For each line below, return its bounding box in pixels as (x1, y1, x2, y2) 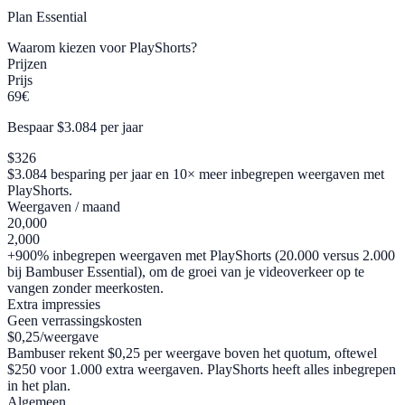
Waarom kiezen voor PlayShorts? (7, 40, 197, 56)
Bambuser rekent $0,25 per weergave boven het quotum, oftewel (7, 345, 377, 362)
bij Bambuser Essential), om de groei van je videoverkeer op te (7, 264, 364, 280)
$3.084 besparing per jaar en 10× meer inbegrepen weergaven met (7, 166, 384, 183)
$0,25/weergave (7, 329, 99, 345)
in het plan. (7, 378, 71, 394)
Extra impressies (7, 297, 100, 313)
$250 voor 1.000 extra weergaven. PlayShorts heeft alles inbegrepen (7, 362, 396, 378)
